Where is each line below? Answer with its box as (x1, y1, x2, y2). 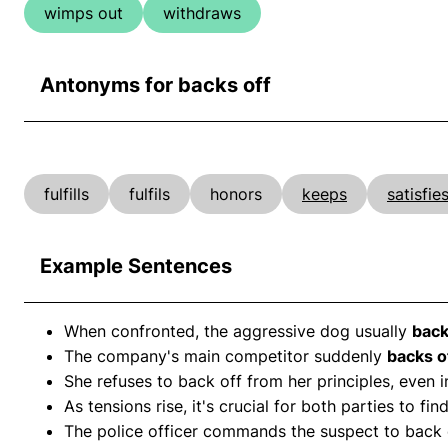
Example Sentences (40, 253, 232, 278)
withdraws (163, 3, 241, 24)
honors (210, 183, 262, 204)
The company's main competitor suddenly (64, 345, 387, 366)
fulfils (129, 183, 170, 204)
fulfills (44, 183, 89, 204)
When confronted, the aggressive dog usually (64, 320, 412, 341)
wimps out (44, 3, 123, 24)
